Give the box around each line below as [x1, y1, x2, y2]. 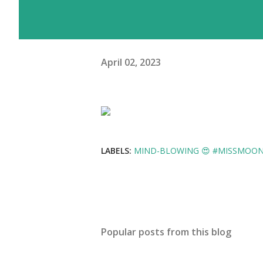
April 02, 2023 [101, 55, 161, 69]
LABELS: [101, 145, 131, 156]
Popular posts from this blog [101, 225, 231, 238]
